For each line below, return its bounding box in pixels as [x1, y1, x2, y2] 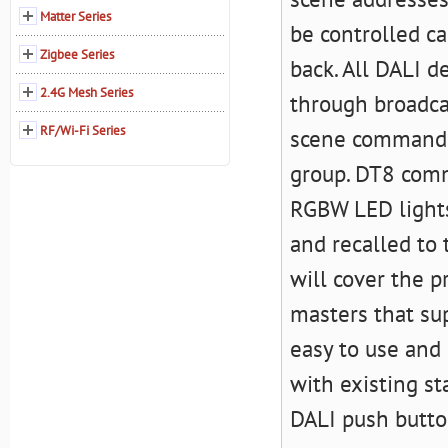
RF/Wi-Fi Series [40, 122, 125, 139]
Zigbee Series [40, 46, 114, 63]
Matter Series [40, 8, 111, 25]
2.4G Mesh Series [40, 84, 133, 101]
